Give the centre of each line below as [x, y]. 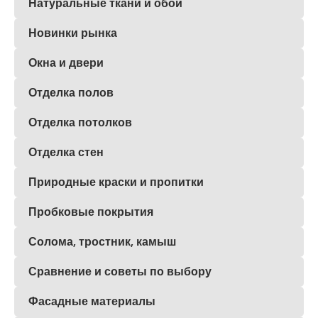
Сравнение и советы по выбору [120, 271]
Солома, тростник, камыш [102, 241]
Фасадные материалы [92, 301]
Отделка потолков [80, 122]
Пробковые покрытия [91, 212]
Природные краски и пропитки [116, 182]
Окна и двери [66, 62]
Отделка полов [71, 92]
